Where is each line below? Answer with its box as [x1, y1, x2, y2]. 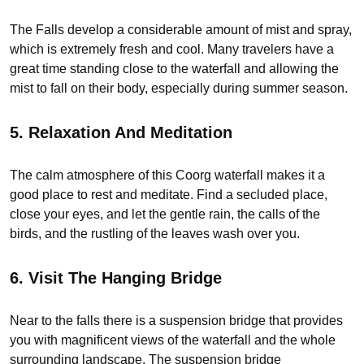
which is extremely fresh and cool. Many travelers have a [10, 41, 334, 56]
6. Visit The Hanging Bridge [10, 268, 222, 287]
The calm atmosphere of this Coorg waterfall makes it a [10, 168, 325, 183]
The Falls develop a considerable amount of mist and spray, [10, 22, 352, 37]
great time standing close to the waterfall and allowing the [10, 61, 339, 76]
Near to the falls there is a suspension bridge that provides [10, 314, 343, 328]
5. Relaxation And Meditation [10, 123, 232, 141]
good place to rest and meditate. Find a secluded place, [10, 188, 327, 202]
